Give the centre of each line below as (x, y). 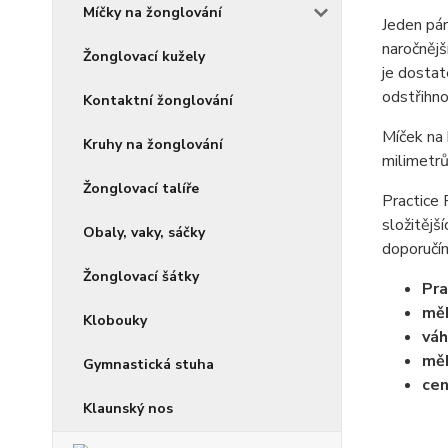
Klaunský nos (128, 408)
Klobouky (115, 320)
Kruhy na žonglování (153, 144)
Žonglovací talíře (141, 188)
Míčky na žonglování (152, 12)
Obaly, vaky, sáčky (144, 232)
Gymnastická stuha (148, 364)
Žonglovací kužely (144, 56)
